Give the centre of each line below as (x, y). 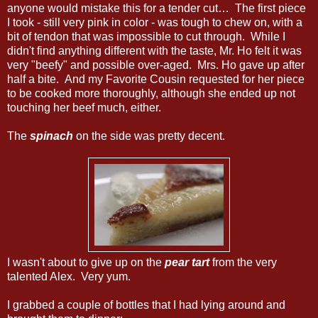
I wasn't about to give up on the (86, 262)
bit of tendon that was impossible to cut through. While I (146, 36)
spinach (51, 136)
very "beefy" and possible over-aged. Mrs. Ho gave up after (156, 65)
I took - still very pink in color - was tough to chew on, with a (155, 22)
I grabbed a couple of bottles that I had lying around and (146, 305)
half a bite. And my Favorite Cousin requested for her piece (156, 79)
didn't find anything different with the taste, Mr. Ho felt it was (154, 50)
